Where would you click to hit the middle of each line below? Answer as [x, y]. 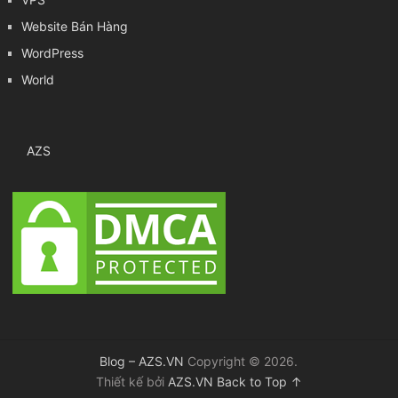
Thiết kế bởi [131, 381]
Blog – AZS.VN [142, 361]
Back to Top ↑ [259, 381]
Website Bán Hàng [74, 26]
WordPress [52, 52]
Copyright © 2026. [241, 361]
